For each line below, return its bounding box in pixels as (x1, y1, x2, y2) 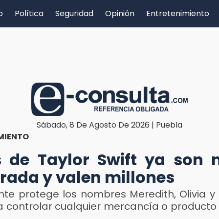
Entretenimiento (146, 8, 209, 19)
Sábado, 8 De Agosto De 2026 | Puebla (37, 119, 182, 131)
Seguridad (55, 8, 93, 19)
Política (15, 8, 44, 19)
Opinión (105, 8, 134, 19)
